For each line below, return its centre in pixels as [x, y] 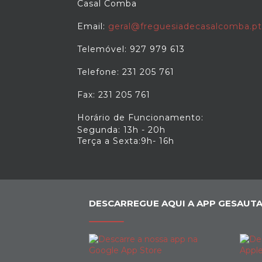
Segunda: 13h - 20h [121, 130]
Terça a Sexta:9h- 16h [126, 141]
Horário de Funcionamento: [140, 118]
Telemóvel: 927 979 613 [131, 49]
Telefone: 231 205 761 [126, 72]
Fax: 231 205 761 [114, 95]
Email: [93, 26]
